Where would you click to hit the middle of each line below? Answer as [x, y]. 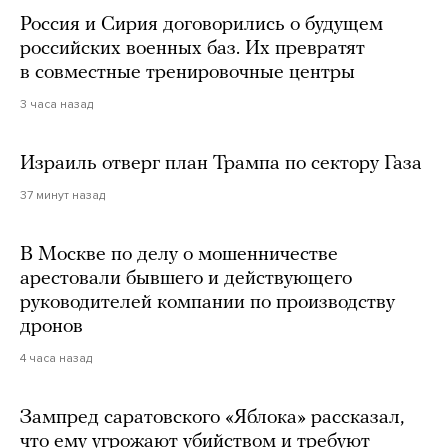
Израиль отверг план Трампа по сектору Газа [221, 164]
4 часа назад [56, 358]
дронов [51, 327]
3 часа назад [56, 104]
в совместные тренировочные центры [187, 73]
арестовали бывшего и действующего [186, 279]
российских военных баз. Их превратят [192, 49]
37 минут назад [62, 195]
